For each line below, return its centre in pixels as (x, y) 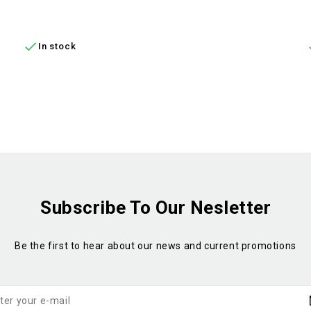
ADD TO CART (69, 11)
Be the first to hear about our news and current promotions (155, 245)
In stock (57, 47)
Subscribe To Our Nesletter (155, 207)
